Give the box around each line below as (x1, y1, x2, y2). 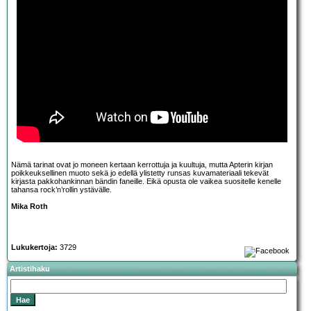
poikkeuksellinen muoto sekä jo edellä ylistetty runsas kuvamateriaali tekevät (11, 169, 269, 178)
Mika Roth (11, 202, 48, 211)
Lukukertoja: (11, 243, 58, 252)
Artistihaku (10, 264, 50, 274)
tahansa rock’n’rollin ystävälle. (11, 185, 112, 194)
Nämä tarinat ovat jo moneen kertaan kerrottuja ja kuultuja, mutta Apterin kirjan (11, 160, 273, 169)
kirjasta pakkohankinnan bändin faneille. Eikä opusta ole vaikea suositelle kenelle (11, 177, 281, 186)
